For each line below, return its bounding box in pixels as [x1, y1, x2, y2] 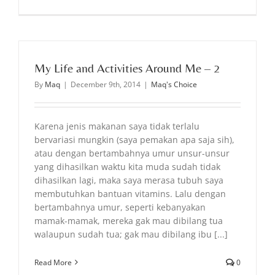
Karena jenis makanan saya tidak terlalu [34, 120, 199, 132]
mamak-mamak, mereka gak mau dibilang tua [34, 214, 223, 227]
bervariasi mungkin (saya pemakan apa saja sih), [34, 133, 234, 145]
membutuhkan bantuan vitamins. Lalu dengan [34, 187, 226, 199]
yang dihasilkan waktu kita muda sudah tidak [34, 160, 220, 172]
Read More [34, 257, 72, 268]
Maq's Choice [151, 79, 197, 90]
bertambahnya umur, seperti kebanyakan [34, 201, 206, 213]
